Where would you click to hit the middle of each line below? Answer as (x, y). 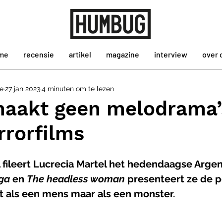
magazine (122, 54)
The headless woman (76, 179)
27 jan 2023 (23, 88)
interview (170, 54)
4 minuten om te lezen (78, 88)
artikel (80, 54)
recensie (38, 54)
